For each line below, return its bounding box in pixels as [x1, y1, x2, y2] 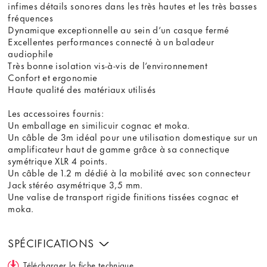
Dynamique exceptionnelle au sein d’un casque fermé [8, 22, 229, 37]
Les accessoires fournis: [8, 105, 104, 120]
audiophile [8, 46, 54, 61]
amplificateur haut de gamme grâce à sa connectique [8, 141, 230, 156]
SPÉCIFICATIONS [8, 234, 97, 252]
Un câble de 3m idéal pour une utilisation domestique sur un [8, 129, 258, 144]
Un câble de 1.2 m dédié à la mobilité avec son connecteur [8, 165, 250, 180]
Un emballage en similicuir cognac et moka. [8, 117, 190, 132]
